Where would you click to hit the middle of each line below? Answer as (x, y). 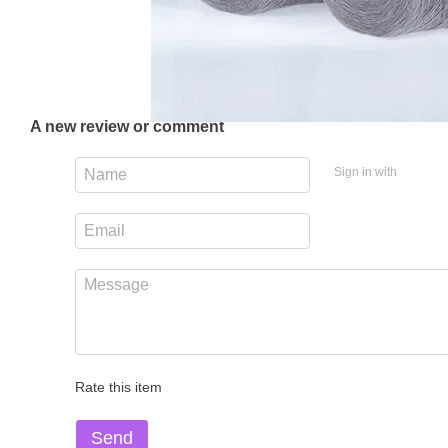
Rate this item (118, 387)
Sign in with (365, 171)
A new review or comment (127, 126)
